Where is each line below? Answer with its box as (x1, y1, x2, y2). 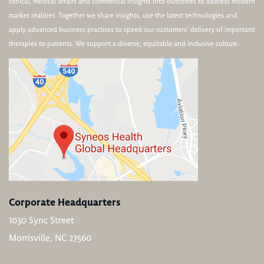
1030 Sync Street (9, 214, 74, 226)
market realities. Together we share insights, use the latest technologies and (9, 11, 237, 20)
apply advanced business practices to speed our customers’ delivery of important (9, 25, 255, 34)
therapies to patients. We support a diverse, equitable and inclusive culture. (9, 39, 239, 48)
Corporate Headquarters (9, 195, 121, 209)
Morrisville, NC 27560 (9, 232, 91, 244)
